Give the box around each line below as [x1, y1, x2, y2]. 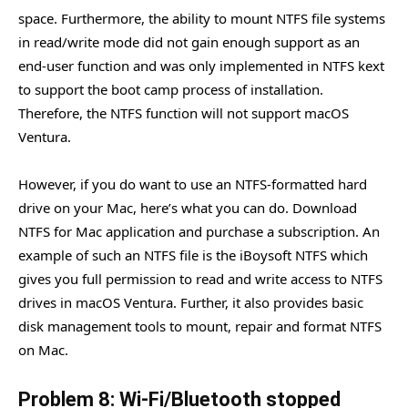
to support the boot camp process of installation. [18, 79, 323, 98]
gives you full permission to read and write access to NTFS [18, 269, 382, 288]
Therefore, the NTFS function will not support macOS [18, 103, 349, 122]
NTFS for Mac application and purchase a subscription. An [18, 221, 380, 240]
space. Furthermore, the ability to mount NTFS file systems [18, 8, 385, 27]
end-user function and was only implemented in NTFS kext [18, 56, 384, 75]
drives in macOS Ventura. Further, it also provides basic [18, 292, 363, 311]
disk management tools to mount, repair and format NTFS [18, 316, 382, 335]
